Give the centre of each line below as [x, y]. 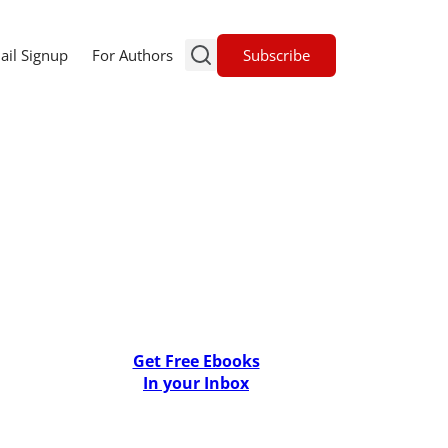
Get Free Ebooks [196, 360]
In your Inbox [196, 382]
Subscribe [276, 54]
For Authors [132, 55]
